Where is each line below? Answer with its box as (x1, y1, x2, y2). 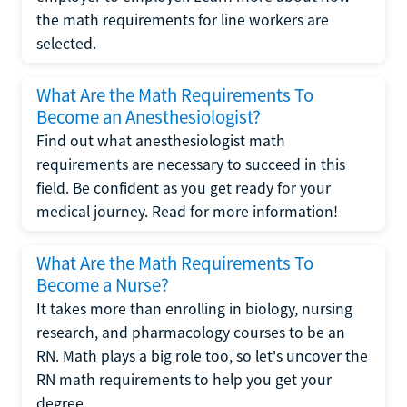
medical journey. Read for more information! (36, 201, 338, 222)
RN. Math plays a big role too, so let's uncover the (36, 345, 368, 366)
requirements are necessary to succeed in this (36, 154, 345, 174)
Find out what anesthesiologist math (36, 130, 285, 151)
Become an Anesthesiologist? (36, 104, 261, 129)
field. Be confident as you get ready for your (36, 177, 331, 198)
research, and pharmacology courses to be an (36, 322, 345, 342)
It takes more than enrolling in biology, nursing (36, 298, 352, 319)
